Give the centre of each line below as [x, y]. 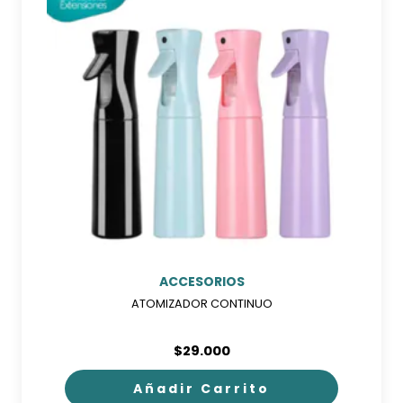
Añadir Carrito [201, 389]
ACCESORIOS [201, 281]
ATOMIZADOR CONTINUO [201, 303]
